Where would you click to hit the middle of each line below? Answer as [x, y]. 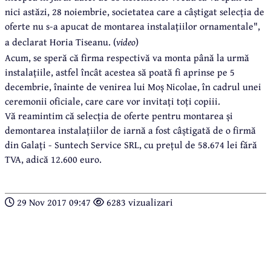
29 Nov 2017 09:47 [54, 202]
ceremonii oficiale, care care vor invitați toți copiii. [113, 101]
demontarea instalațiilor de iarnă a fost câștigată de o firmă [130, 130]
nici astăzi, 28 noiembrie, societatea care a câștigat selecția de [135, 11]
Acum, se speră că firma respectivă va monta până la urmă [127, 57]
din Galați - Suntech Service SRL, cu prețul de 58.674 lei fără [131, 144]
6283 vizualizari [139, 202]
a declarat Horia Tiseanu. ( [60, 41]
